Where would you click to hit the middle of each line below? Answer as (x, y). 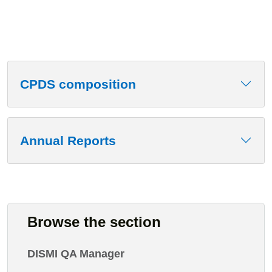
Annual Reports (68, 140)
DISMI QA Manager (76, 253)
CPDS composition (78, 84)
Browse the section (94, 222)
